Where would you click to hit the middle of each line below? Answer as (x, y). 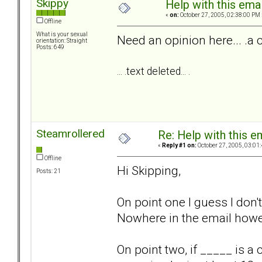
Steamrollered (70, 134)
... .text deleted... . (154, 71)
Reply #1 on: (179, 146)
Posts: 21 (49, 171)
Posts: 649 (50, 47)
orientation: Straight (62, 41)
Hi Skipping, (149, 170)
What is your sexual (62, 35)
